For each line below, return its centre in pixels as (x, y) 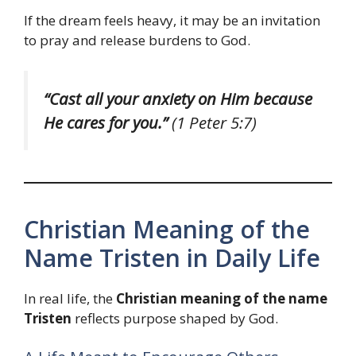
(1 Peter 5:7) (212, 122)
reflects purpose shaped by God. (175, 318)
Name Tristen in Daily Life (172, 257)
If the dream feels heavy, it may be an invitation (172, 21)
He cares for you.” (106, 122)
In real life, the (70, 298)
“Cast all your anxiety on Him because (178, 98)
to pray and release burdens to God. (137, 41)
